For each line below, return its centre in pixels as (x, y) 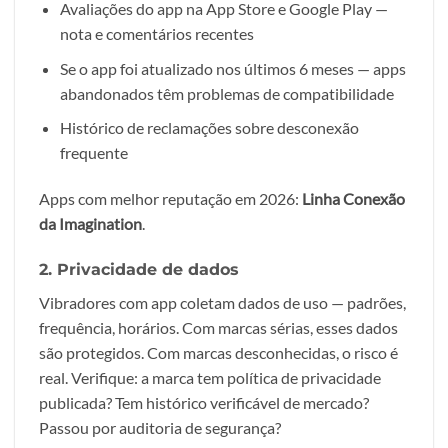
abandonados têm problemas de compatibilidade (226, 93)
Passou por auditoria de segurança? (160, 427)
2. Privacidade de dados (139, 269)
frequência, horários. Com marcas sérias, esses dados (218, 327)
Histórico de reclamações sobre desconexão (209, 128)
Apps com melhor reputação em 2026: (170, 199)
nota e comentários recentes (156, 34)
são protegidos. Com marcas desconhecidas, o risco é (218, 352)
